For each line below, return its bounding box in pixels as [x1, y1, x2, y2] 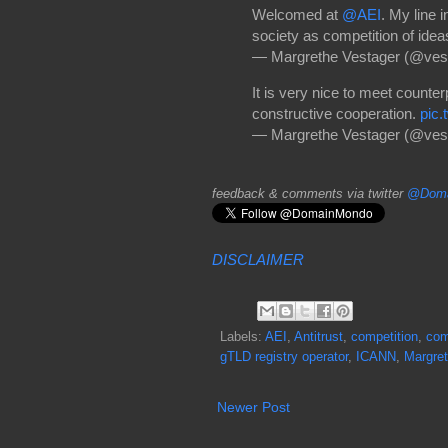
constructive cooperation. [252, 105, 420, 123]
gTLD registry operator [220, 349, 348, 364]
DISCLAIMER [212, 250, 304, 268]
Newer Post [217, 398, 290, 415]
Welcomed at [252, 5, 342, 23]
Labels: [220, 329, 265, 344]
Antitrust [294, 329, 343, 344]
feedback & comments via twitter [212, 185, 407, 201]
